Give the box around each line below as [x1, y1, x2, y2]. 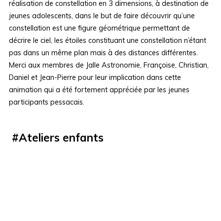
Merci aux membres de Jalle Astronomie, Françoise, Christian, [9, 61, 209, 70]
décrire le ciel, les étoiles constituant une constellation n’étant [9, 36, 207, 45]
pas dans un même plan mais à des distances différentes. [9, 48, 198, 58]
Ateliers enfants [19, 130, 104, 145]
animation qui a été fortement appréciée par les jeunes [9, 85, 190, 95]
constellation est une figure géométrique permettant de [9, 24, 190, 33]
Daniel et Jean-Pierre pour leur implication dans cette [9, 73, 182, 82]
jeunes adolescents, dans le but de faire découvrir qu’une [9, 11, 195, 21]
